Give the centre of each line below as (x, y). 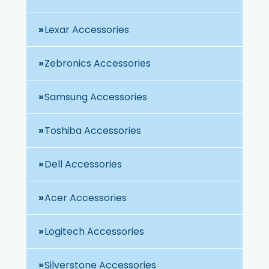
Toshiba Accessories (93, 130)
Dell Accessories (83, 164)
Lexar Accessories (87, 29)
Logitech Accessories (94, 231)
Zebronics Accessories (98, 63)
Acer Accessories (86, 198)
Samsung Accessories (96, 97)
